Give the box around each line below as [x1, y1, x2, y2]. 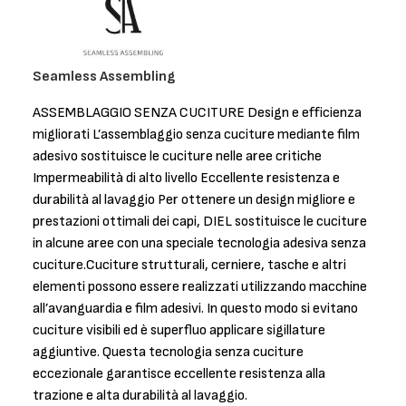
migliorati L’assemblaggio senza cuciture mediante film [33, 125, 360, 143]
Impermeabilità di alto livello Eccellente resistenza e [33, 169, 340, 187]
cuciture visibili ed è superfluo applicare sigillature [33, 321, 325, 339]
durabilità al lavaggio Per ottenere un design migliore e [33, 190, 355, 208]
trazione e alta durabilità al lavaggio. [33, 386, 247, 404]
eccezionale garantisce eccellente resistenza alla [33, 364, 325, 382]
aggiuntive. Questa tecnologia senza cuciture [33, 343, 304, 361]
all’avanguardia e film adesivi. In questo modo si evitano [33, 299, 358, 317]
